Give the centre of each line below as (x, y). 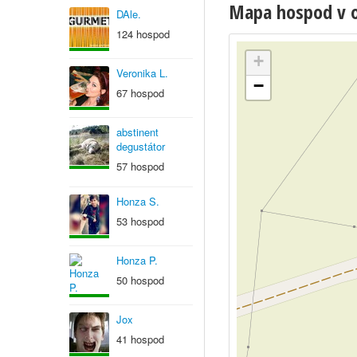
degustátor (141, 146)
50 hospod (140, 280)
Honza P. (137, 260)
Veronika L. (142, 73)
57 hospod (140, 166)
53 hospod (140, 221)
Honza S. (138, 201)
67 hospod (140, 93)
